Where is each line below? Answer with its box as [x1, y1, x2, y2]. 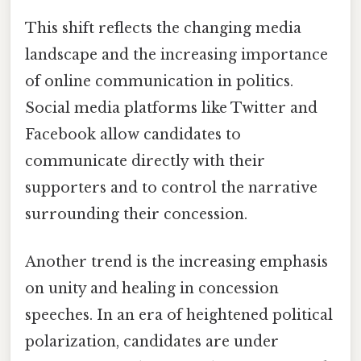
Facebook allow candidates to [25, 125, 241, 143]
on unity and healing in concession [25, 279, 279, 297]
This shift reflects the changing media [25, 19, 301, 37]
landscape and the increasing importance [25, 45, 328, 64]
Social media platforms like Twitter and [25, 98, 317, 117]
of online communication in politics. [25, 72, 293, 90]
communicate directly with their [25, 151, 265, 170]
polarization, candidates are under [25, 332, 279, 351]
